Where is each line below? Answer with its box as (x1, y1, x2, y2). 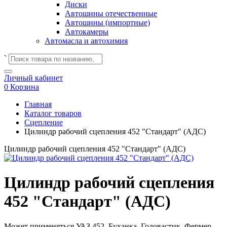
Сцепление (24, 118, 63, 127)
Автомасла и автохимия (45, 36, 128, 45)
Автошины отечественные (65, 9, 157, 18)
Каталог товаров (24, 109, 82, 118)
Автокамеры (65, 27, 108, 36)
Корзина (10, 83, 39, 91)
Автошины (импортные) (65, 18, 150, 27)
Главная (24, 100, 52, 108)
